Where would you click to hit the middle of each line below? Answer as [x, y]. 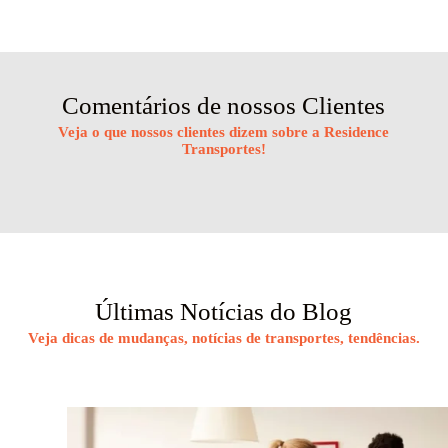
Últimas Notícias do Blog [224, 312]
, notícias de [224, 338]
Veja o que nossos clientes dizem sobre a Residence [224, 132]
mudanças [150, 338]
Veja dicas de [72, 338]
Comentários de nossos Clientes [224, 106]
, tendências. [379, 338]
